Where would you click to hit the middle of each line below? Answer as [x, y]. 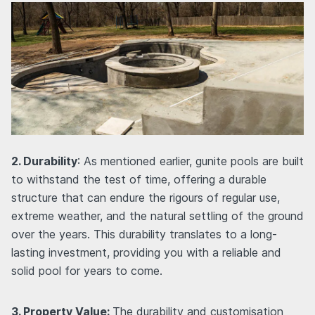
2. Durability [44, 161]
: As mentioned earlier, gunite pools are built [191, 161]
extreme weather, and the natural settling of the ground [157, 216]
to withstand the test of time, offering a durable [139, 179]
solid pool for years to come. [87, 270]
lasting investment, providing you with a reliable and [146, 252]
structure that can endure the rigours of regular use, [146, 197]
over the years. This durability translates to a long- [144, 234]
